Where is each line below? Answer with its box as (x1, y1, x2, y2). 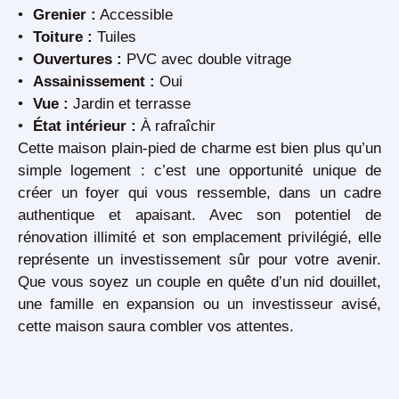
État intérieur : (33, 117, 137, 135)
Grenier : (33, 5, 97, 24)
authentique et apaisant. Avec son (18, 206, 296, 224)
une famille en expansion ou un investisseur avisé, (18, 295, 381, 313)
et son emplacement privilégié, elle (136, 228, 382, 247)
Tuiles (93, 28, 137, 46)
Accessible (96, 5, 174, 24)
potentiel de (295, 206, 382, 224)
